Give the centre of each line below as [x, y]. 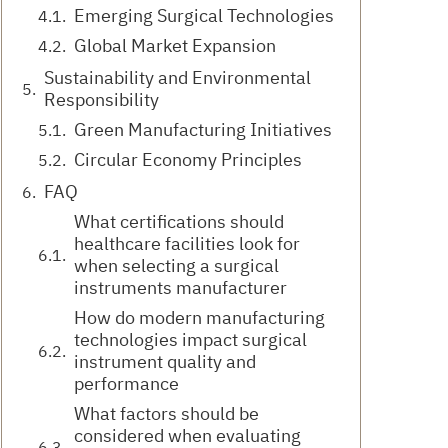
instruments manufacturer [180, 288]
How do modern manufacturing [199, 318]
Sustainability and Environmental [177, 78]
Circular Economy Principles [188, 160]
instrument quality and [165, 362]
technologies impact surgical [190, 340]
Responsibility [101, 100]
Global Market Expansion [175, 46]
